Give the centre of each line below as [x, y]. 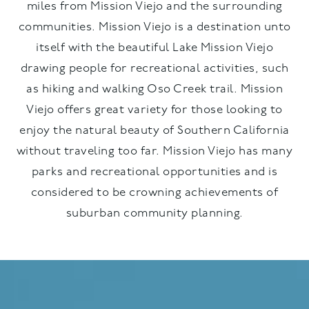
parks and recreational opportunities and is [154, 172]
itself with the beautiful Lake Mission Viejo [154, 48]
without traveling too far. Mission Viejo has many [154, 151]
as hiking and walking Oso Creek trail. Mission [154, 89]
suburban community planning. [154, 213]
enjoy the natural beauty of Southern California [154, 130]
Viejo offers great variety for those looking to [154, 110]
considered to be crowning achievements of [154, 192]
